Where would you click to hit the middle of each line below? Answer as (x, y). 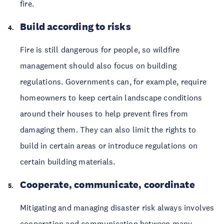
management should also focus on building (98, 65)
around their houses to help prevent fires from (104, 113)
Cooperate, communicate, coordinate (107, 184)
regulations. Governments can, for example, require (113, 81)
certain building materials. (68, 161)
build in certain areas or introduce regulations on (109, 145)
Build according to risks (75, 26)
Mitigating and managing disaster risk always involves (117, 207)
